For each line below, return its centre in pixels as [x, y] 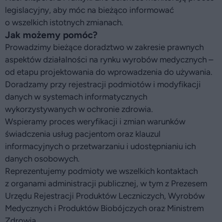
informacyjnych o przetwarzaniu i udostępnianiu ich [100, 146]
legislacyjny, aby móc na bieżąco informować [89, 10]
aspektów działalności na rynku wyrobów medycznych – [109, 59]
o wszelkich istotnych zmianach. [64, 22]
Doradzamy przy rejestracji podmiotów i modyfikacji [103, 84]
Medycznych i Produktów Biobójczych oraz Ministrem [104, 208]
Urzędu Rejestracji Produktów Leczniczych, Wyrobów [105, 196]
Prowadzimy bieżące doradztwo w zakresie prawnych [104, 47]
